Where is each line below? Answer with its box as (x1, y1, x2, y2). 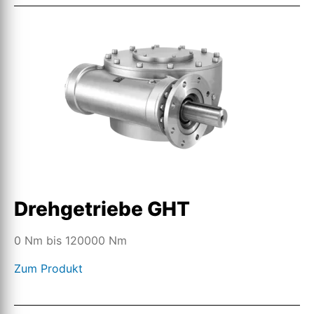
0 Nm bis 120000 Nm (14, 233, 127, 247)
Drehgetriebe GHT (14, 197, 190, 221)
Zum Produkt (14, 261, 83, 275)
